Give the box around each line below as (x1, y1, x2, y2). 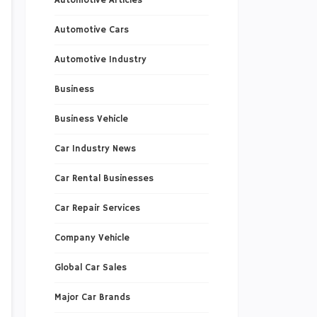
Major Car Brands (54, 292, 130, 304)
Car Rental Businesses (54, 173, 154, 185)
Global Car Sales (54, 262, 127, 275)
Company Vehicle (54, 232, 129, 245)
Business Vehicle (54, 113, 128, 126)
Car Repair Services (54, 202, 140, 215)
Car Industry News (54, 143, 136, 156)
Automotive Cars (54, 24, 129, 37)
